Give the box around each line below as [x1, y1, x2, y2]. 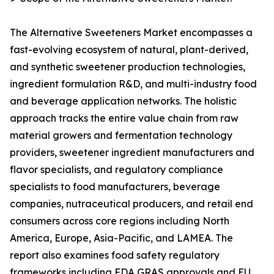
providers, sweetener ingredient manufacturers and [10, 146, 254, 159]
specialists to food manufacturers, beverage [10, 180, 220, 193]
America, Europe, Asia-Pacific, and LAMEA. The [10, 232, 233, 245]
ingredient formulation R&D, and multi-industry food [10, 78, 257, 91]
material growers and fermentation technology [10, 129, 232, 142]
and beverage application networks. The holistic [10, 95, 237, 108]
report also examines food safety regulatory [10, 249, 220, 262]
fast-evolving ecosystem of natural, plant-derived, [10, 43, 248, 56]
